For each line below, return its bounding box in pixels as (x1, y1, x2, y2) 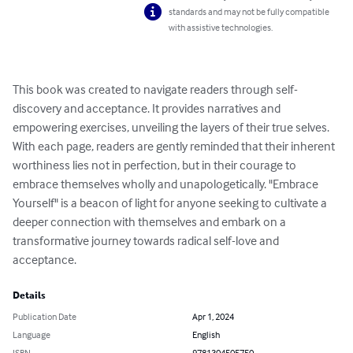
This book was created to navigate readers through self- (13, 81, 298, 98)
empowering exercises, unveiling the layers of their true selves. (13, 119, 334, 136)
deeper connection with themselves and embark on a (13, 214, 288, 230)
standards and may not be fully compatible (169, 6, 330, 18)
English (192, 329, 220, 341)
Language (13, 329, 50, 341)
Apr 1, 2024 (192, 310, 234, 323)
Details (13, 290, 46, 302)
